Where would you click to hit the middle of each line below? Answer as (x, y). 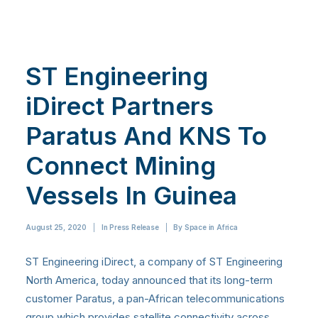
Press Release (134, 227)
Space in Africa (211, 227)
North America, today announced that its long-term (149, 280)
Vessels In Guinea (131, 195)
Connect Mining (121, 165)
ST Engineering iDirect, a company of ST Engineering (154, 261)
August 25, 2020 (56, 227)
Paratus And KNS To (146, 135)
